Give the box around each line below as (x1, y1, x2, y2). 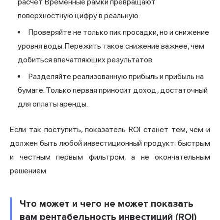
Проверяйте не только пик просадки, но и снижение (28, 27, 209, 37)
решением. (10, 166, 48, 176)
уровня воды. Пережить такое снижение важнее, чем (18, 41, 204, 51)
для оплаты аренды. (18, 99, 88, 109)
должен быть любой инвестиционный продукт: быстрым (10, 138, 210, 148)
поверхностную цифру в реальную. (18, 11, 140, 21)
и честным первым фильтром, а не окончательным (10, 152, 210, 162)
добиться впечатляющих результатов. (18, 55, 154, 65)
